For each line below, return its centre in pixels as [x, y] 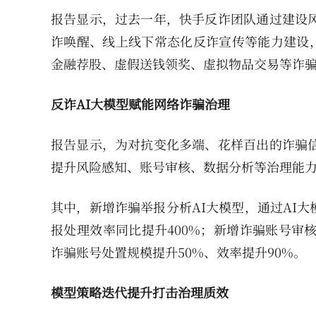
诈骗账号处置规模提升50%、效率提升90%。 [178, 252]
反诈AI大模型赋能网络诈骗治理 [140, 104]
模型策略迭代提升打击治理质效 [140, 292]
